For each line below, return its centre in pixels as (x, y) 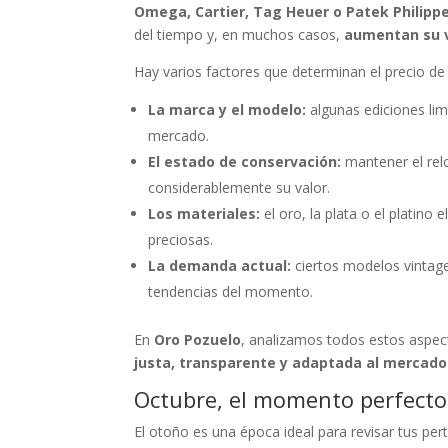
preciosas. (181, 239)
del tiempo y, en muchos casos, (239, 34)
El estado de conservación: (245, 161)
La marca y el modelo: (227, 109)
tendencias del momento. (231, 291)
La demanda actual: (220, 265)
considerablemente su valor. (239, 187)
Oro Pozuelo (198, 339)
